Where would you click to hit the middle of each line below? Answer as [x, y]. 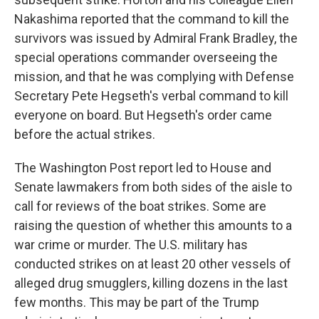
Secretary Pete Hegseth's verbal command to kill [151, 96]
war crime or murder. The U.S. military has [131, 245]
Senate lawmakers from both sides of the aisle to [153, 187]
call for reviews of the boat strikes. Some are [140, 206]
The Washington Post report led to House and [143, 168]
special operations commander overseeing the [146, 57]
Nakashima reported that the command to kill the [152, 19]
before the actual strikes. [85, 134]
